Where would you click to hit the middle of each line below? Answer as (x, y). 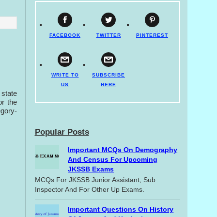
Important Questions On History (121, 209)
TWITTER (108, 35)
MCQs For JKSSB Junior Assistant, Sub (95, 180)
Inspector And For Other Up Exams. (90, 190)
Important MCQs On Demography (123, 149)
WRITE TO (65, 75)
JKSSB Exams (91, 169)
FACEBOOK (65, 35)
